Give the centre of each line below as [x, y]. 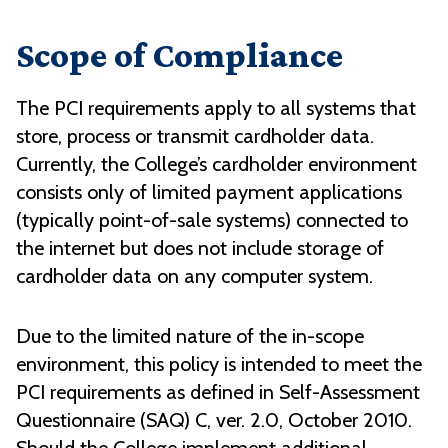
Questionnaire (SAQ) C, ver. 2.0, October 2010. [214, 420]
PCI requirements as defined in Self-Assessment [218, 392]
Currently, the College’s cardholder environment [216, 164]
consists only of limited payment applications [209, 192]
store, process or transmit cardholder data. [195, 136]
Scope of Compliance [179, 55]
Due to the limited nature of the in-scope [190, 336]
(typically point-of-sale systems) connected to [212, 220]
